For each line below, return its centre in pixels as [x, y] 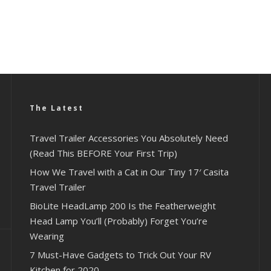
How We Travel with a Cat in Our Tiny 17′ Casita [129, 172]
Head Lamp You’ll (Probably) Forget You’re [119, 221]
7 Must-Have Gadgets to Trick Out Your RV [120, 255]
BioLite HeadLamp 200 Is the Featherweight [123, 206]
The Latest [57, 108]
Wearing [47, 236]
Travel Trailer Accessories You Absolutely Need [129, 138]
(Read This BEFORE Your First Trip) [103, 153]
